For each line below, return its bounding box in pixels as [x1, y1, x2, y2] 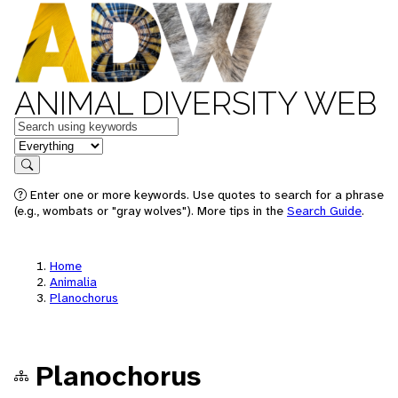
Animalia [50, 274, 97, 290]
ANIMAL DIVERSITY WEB [14, 84, 377, 122]
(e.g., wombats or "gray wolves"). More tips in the [14, 203, 287, 219]
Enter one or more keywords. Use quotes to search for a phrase [27, 187, 384, 203]
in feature [13, 135, 72, 154]
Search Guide [287, 203, 362, 219]
